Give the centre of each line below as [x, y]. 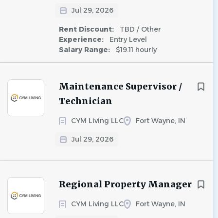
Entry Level [127, 39]
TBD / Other [139, 29]
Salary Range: [85, 50]
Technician [86, 101]
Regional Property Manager [125, 184]
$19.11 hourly [135, 50]
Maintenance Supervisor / [120, 86]
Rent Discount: [87, 29]
